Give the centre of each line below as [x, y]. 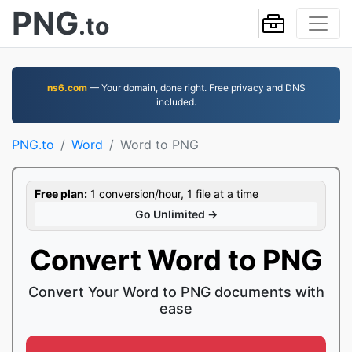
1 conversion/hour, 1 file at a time [173, 194]
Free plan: [61, 194]
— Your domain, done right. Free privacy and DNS [196, 88]
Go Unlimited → [176, 214]
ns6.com [67, 88]
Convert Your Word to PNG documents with [176, 292]
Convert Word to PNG [176, 260]
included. [176, 102]
